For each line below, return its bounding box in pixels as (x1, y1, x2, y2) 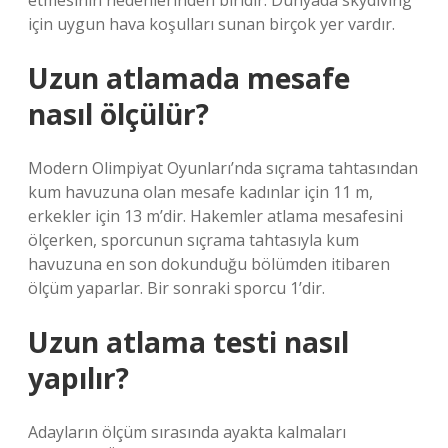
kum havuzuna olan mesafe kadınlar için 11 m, (28, 181, 373, 203)
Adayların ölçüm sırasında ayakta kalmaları (28, 421, 346, 443)
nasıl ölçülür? (28, 95, 209, 133)
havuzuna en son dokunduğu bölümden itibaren (28, 253, 390, 275)
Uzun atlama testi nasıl (28, 323, 349, 361)
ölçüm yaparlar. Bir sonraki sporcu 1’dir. (28, 277, 325, 299)
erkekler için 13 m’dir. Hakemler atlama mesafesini (28, 205, 403, 227)
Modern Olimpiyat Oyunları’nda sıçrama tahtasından (28, 157, 418, 179)
